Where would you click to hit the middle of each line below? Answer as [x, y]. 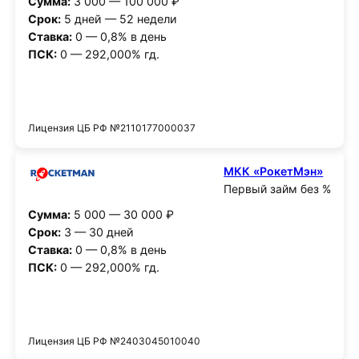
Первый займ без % [278, 188]
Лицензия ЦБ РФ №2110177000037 [111, 127]
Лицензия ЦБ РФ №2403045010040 [114, 341]
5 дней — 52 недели [119, 19]
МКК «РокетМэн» [274, 171]
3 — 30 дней [97, 232]
